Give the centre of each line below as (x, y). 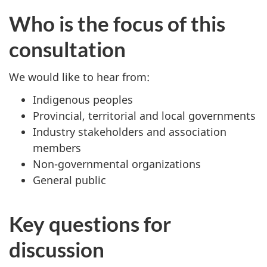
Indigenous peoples (83, 100)
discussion (57, 249)
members (57, 148)
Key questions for (90, 224)
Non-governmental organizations (117, 164)
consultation (67, 49)
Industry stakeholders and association (130, 132)
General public (69, 180)
